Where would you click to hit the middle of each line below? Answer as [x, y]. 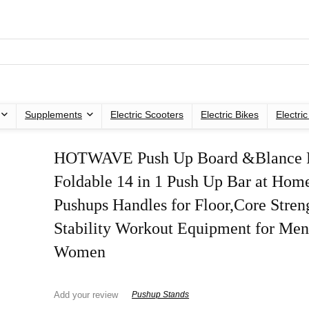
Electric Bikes [230, 114]
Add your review [86, 295]
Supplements [53, 114]
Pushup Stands [161, 295]
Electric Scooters [147, 114]
